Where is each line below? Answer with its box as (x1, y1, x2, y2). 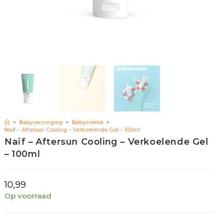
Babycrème (71, 119, 103, 126)
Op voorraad (4, 191, 51, 201)
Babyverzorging (19, 119, 63, 126)
